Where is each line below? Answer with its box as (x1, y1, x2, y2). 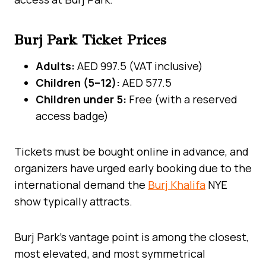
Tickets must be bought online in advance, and (14, 144, 249, 159)
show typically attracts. (14, 194, 132, 208)
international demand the (14, 177, 148, 192)
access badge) (36, 108, 109, 123)
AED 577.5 (120, 75, 172, 90)
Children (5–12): (36, 75, 120, 90)
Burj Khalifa (148, 177, 205, 192)
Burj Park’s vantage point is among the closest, (14, 229, 249, 244)
